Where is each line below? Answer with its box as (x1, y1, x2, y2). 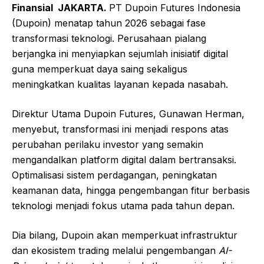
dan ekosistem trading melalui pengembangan (12, 244, 219, 256)
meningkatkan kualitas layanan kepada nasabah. (12, 78, 228, 90)
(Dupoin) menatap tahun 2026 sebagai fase (12, 16, 206, 29)
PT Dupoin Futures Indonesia (109, 1, 240, 14)
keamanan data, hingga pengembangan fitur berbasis (12, 184, 250, 196)
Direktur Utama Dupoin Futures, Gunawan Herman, (12, 107, 245, 120)
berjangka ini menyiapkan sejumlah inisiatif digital (12, 47, 228, 60)
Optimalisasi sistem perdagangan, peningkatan (12, 169, 217, 181)
